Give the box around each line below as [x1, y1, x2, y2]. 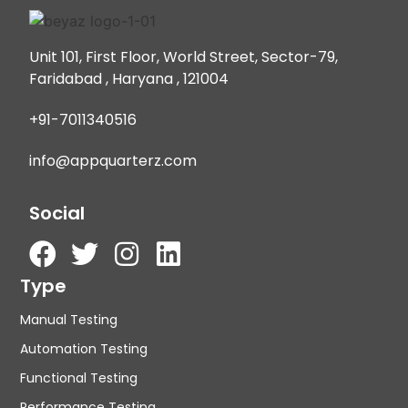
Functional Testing [20, 368, 138, 387]
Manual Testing [20, 310, 118, 329]
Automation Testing [20, 339, 148, 358]
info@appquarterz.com [29, 150, 198, 172]
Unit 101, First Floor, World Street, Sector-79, [29, 46, 339, 68]
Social [29, 199, 86, 226]
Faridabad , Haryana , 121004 [29, 68, 229, 90]
